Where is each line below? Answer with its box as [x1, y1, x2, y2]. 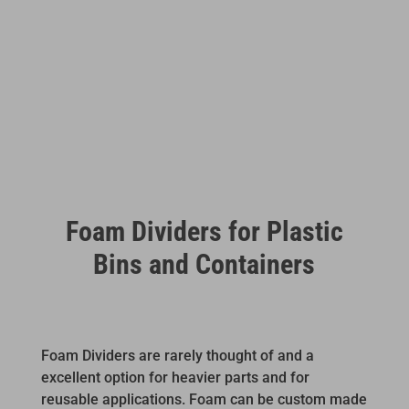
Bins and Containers [93, 247, 316, 280]
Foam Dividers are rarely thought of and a [40, 346, 314, 364]
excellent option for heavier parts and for [40, 368, 309, 386]
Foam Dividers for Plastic [65, 215, 343, 247]
